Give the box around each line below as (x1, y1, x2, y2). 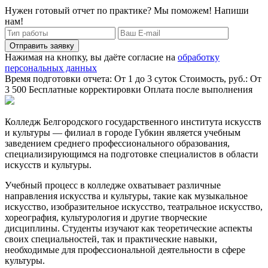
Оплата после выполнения (144, 84, 252, 95)
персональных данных (5, 62, 97, 73)
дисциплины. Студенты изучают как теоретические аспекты (5, 223, 252, 233)
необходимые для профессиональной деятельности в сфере (5, 244, 245, 255)
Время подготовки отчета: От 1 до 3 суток (5, 73, 179, 84)
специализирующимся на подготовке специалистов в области (5, 148, 258, 159)
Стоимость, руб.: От (179, 73, 261, 84)
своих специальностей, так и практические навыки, (5, 233, 217, 244)
